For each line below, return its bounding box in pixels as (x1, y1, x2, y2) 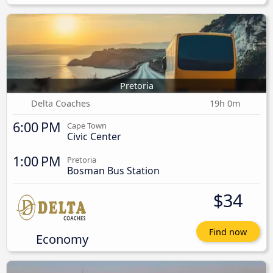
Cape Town (67, 119, 107, 131)
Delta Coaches (31, 97, 91, 109)
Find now (209, 225, 247, 238)
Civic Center (67, 129, 121, 143)
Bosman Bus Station (67, 163, 160, 177)
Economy (35, 230, 88, 247)
